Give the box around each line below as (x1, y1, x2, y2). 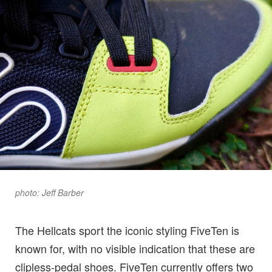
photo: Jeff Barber (15, 186, 84, 199)
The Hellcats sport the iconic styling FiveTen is (15, 222, 239, 239)
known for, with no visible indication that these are (15, 240, 255, 257)
